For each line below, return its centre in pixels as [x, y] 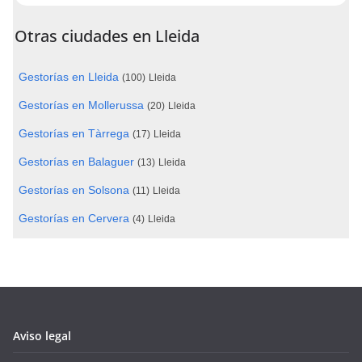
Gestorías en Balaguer [76, 162]
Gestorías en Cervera [74, 218]
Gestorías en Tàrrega [74, 133]
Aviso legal [42, 336]
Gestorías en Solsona [74, 190]
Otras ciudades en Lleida [107, 36]
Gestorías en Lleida [69, 77]
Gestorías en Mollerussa [81, 105]
